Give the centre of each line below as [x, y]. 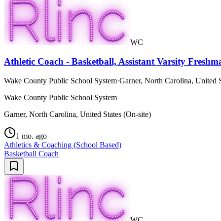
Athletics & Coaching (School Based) [63, 145]
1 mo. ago [31, 136]
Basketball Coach [31, 153]
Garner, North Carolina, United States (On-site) [77, 114]
